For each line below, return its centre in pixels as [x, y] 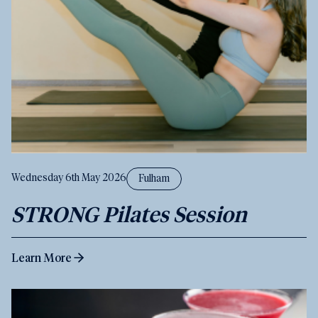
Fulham [154, 179]
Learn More [42, 257]
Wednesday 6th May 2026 [69, 179]
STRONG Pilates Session [129, 213]
